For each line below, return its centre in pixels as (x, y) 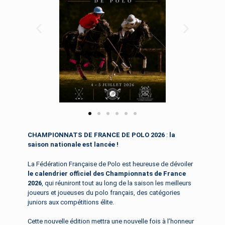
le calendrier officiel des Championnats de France (107, 173)
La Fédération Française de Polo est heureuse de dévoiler (110, 164)
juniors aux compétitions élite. (71, 202)
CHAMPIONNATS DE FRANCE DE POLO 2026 (96, 135)
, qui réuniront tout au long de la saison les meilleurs (117, 183)
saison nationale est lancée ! (73, 145)
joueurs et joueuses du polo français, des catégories (104, 192)
